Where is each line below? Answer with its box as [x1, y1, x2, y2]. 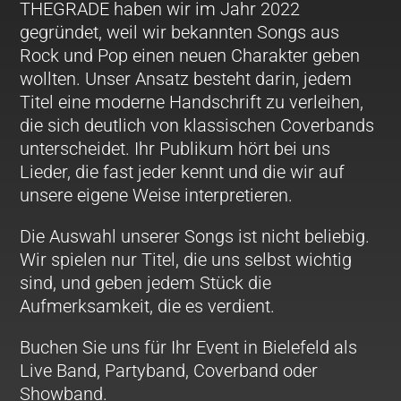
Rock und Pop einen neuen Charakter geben [20, 44, 361, 66]
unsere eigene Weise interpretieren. [20, 183, 294, 206]
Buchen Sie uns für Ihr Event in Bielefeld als [20, 336, 358, 358]
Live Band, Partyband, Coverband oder [20, 359, 319, 381]
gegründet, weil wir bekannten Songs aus [20, 21, 340, 43]
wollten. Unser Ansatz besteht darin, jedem [20, 67, 353, 90]
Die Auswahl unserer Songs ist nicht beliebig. [20, 225, 371, 247]
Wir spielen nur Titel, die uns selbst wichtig [20, 248, 353, 270]
